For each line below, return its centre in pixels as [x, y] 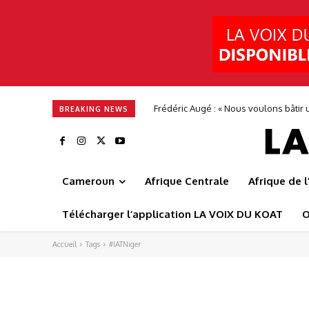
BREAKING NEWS [94, 109]
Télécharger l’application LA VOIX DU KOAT [172, 215]
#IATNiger [125, 245]
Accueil [64, 245]
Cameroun [88, 181]
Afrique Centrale [187, 181]
